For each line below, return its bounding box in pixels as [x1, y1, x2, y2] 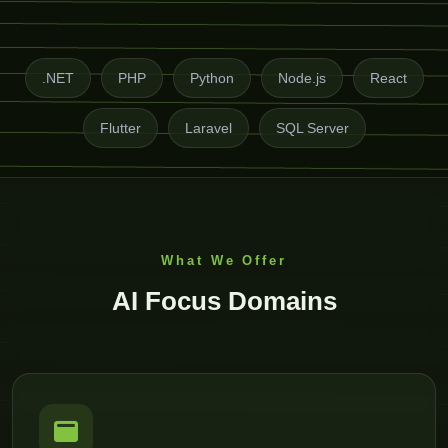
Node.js [277, 69, 326, 86]
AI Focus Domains [111, 285, 337, 316]
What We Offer [161, 252, 287, 268]
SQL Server [275, 119, 349, 136]
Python [189, 69, 234, 86]
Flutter [99, 119, 141, 136]
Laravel [184, 119, 232, 136]
